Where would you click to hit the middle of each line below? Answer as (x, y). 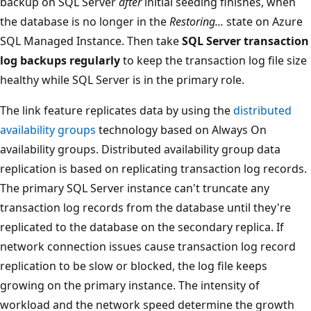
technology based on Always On (181, 129)
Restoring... (196, 21)
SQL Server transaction (245, 41)
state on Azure (263, 21)
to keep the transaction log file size (213, 60)
